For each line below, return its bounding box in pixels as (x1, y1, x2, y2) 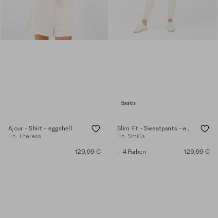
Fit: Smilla (117, 132, 145, 140)
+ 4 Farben (117, 148, 146, 156)
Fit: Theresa (8, 132, 41, 140)
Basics (121, 99, 136, 106)
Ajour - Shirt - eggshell (8, 124, 73, 132)
